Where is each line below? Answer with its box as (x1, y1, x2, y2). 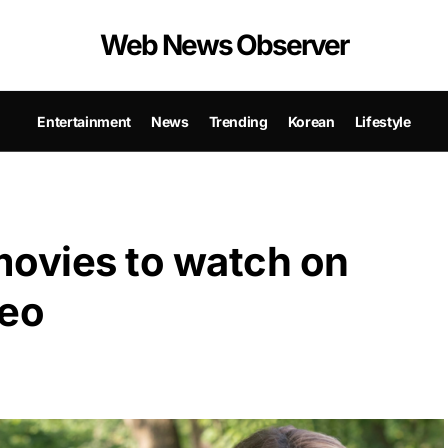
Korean (287, 112, 335, 130)
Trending (208, 112, 268, 130)
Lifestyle (354, 112, 411, 130)
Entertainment (37, 112, 131, 130)
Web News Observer (100, 28, 348, 62)
